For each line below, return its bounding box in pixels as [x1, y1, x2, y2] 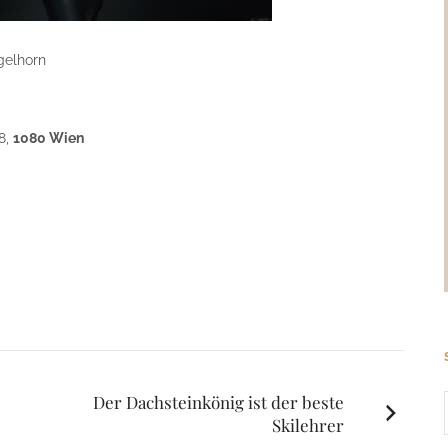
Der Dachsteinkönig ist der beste [92, 391, 344, 413]
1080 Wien [13, 130, 85, 146]
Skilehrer [271, 414, 344, 436]
